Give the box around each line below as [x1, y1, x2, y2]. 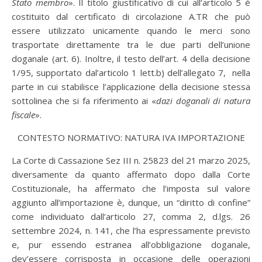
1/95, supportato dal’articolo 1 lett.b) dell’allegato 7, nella [12, 67, 250, 78]
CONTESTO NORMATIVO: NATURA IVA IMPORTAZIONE [17, 132, 245, 143]
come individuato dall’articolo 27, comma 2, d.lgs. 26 [12, 211, 250, 222]
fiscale [12, 109, 35, 120]
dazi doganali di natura [156, 95, 250, 106]
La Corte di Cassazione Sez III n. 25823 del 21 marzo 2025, [12, 154, 250, 166]
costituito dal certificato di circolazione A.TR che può [12, 11, 250, 22]
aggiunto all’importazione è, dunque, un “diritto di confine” [12, 196, 250, 208]
